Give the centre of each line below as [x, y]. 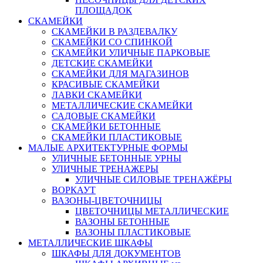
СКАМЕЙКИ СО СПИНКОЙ [112, 42]
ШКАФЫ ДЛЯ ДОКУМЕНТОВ [116, 253]
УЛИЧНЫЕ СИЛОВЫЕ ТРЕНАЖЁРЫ [154, 179]
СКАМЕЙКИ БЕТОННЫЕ [106, 126]
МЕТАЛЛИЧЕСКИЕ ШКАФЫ [90, 242]
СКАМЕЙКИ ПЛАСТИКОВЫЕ [117, 137]
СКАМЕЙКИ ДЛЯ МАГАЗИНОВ [120, 73]
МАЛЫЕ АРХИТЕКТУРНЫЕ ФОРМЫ [108, 147]
